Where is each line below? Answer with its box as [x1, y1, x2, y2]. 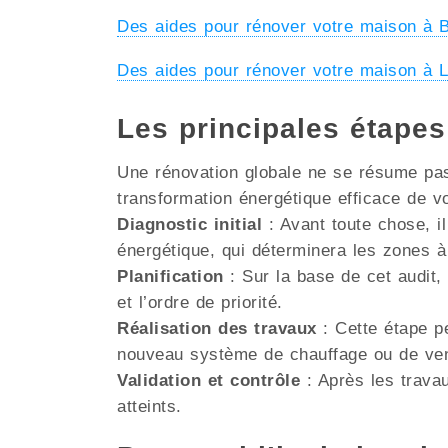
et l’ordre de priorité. [117, 293, 283, 313]
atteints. [117, 397, 182, 417]
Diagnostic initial [117, 215, 262, 235]
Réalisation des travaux [117, 319, 317, 339]
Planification [117, 267, 224, 287]
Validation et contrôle [117, 371, 300, 391]
